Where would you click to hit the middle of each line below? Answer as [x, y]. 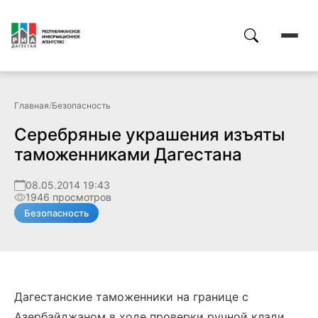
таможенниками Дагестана [128, 154]
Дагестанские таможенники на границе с [131, 297]
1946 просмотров [68, 197]
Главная [32, 105]
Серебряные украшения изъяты [150, 135]
